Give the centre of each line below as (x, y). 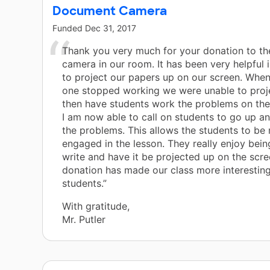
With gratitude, (96, 206)
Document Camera (110, 11)
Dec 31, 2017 (111, 28)
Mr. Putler (84, 220)
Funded (69, 28)
